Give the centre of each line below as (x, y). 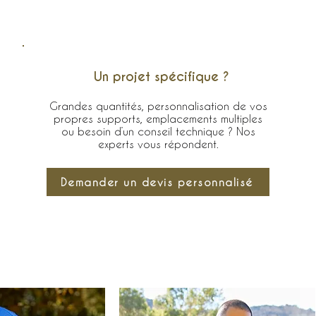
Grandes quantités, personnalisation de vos (158, 106)
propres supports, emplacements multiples (158, 119)
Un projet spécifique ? (161, 77)
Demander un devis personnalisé (157, 182)
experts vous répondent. (158, 144)
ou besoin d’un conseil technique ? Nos (158, 131)
